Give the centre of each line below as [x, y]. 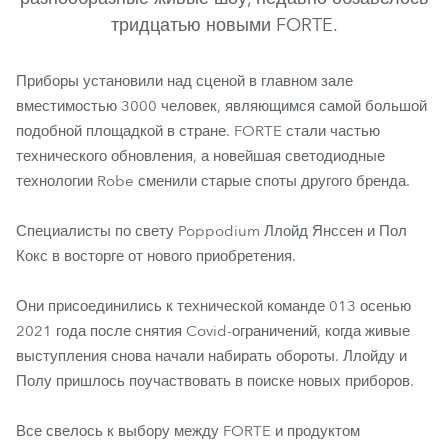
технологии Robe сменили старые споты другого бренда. [213, 181]
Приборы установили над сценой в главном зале [184, 81]
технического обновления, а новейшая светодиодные [200, 156]
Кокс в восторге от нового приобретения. [156, 256]
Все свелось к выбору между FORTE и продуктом [188, 431]
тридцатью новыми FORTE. [224, 25]
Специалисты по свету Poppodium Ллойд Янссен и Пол [211, 231]
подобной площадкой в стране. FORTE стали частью [198, 131]
